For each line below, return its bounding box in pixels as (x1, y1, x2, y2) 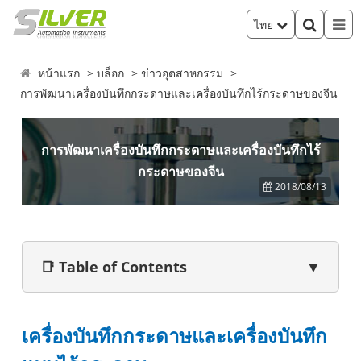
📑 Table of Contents (40, 257, 187, 276)
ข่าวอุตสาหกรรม (141, 65, 224, 81)
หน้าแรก (38, 65, 81, 81)
